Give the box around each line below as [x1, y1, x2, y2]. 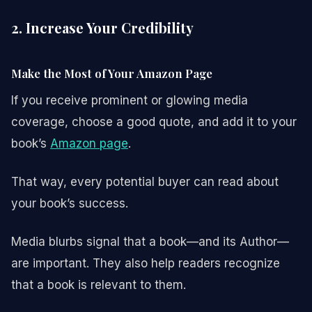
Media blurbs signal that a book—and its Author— [11, 234, 289, 249]
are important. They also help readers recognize [11, 256, 280, 270]
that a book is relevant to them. [11, 277, 186, 292]
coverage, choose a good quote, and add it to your [11, 114, 297, 129]
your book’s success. [11, 196, 128, 210]
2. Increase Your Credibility [11, 17, 194, 37]
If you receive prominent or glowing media [11, 93, 248, 107]
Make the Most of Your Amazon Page [11, 65, 212, 81]
